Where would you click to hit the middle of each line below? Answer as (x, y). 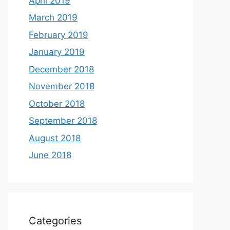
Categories (55, 221)
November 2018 (62, 86)
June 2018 (50, 155)
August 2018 (55, 138)
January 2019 (57, 52)
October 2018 (57, 103)
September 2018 (63, 121)
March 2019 (53, 17)
